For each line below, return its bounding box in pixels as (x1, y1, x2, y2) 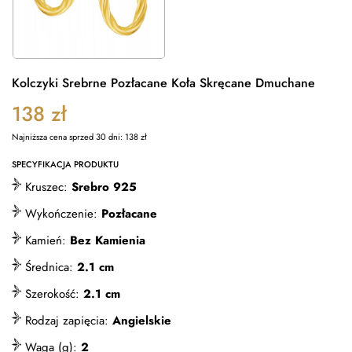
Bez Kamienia (70, 232, 145, 249)
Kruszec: (21, 178, 71, 196)
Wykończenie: (21, 205, 101, 222)
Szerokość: (21, 285, 83, 302)
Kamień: (21, 232, 70, 249)
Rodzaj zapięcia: (21, 312, 112, 329)
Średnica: (21, 258, 77, 276)
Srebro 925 (71, 178, 137, 196)
